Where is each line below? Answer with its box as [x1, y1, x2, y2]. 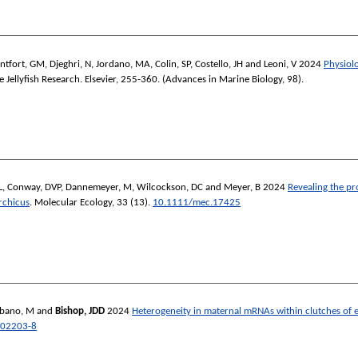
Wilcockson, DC [137, 182, 203, 193]
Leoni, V [264, 58, 296, 70]
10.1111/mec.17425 [153, 197, 241, 209]
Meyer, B [224, 182, 261, 193]
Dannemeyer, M [66, 182, 132, 193]
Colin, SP [155, 58, 190, 70]
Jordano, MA [96, 58, 150, 70]
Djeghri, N [50, 58, 91, 70]
